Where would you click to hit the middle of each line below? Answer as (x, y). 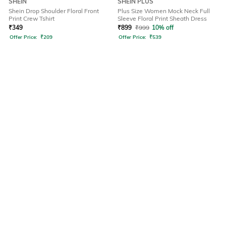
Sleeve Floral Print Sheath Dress (162, 19)
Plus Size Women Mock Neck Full (164, 11)
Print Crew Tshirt (32, 19)
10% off (163, 28)
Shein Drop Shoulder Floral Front (54, 11)
